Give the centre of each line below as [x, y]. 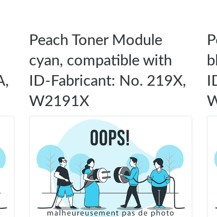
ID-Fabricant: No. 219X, [107, 81]
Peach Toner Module [95, 41]
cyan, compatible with [100, 61]
